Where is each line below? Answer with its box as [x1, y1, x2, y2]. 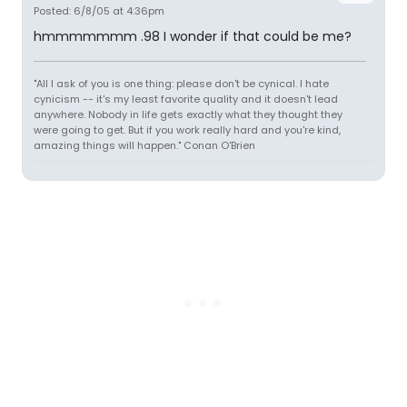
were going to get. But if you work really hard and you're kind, [34, 123, 341, 137]
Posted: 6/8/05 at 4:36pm [34, 4, 164, 18]
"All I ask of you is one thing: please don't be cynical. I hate [34, 76, 329, 91]
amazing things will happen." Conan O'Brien [34, 138, 255, 153]
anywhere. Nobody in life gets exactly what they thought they [34, 107, 342, 122]
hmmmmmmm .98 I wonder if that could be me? [34, 27, 352, 45]
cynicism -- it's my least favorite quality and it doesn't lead [34, 92, 338, 106]
